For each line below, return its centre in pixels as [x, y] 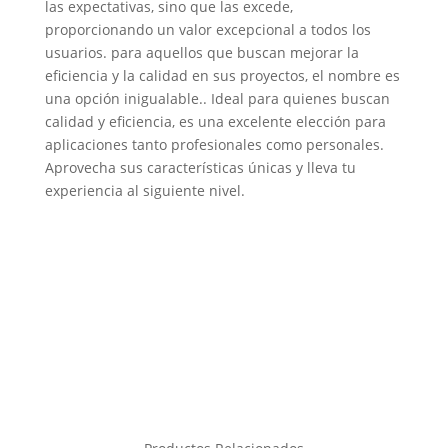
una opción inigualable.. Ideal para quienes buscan [217, 98]
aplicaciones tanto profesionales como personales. [214, 144]
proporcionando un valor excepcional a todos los [207, 29]
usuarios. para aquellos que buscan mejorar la [201, 52]
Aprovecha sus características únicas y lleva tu [200, 167]
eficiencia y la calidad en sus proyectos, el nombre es [222, 75]
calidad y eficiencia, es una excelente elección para [215, 121]
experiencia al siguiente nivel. [144, 190]
